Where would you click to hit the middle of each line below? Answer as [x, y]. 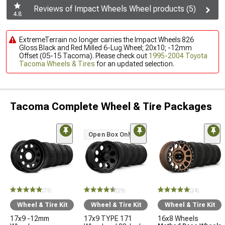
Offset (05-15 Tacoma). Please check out [84, 56]
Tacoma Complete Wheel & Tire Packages [111, 106]
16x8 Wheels [178, 218]
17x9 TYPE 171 [108, 218]
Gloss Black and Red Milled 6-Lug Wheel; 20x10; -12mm [105, 48]
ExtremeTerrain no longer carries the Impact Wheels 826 [106, 40]
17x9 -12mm [30, 218]
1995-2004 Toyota [178, 56]
